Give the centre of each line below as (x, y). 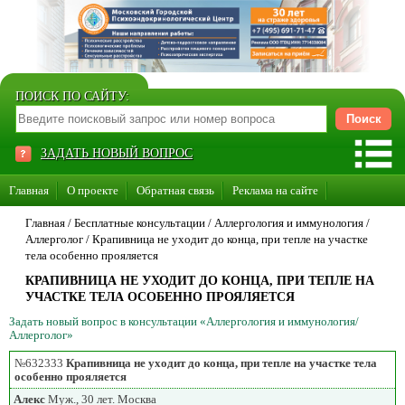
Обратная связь (175, 190)
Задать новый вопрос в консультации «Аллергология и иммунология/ (184, 321)
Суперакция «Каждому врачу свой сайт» (113, 255)
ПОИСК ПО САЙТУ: (72, 96)
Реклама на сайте (275, 190)
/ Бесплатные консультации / (140, 223)
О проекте (93, 190)
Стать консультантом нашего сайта (98, 223)
